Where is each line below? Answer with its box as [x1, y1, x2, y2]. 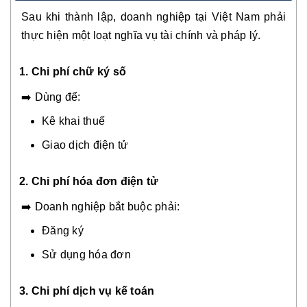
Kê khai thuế [42, 115, 105, 127]
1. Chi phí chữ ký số [19, 66, 126, 78]
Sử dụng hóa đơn [42, 249, 131, 261]
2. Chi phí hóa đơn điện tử [19, 175, 159, 188]
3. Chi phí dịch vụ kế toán [19, 285, 155, 297]
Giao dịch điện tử [42, 139, 129, 151]
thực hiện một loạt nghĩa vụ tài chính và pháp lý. [21, 29, 261, 42]
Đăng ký [42, 225, 84, 237]
